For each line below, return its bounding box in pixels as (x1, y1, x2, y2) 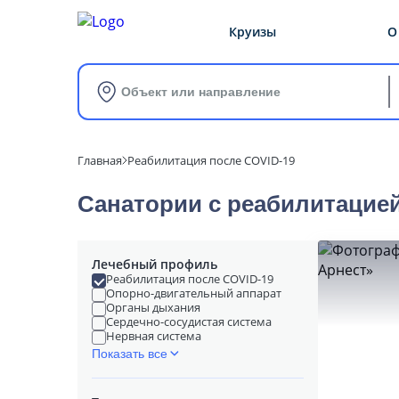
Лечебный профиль (92, 256, 217, 273)
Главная (77, 152, 122, 168)
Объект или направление (121, 85, 281, 99)
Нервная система (106, 328, 201, 344)
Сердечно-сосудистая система (106, 313, 272, 330)
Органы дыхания (106, 299, 200, 315)
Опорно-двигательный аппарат (106, 285, 281, 301)
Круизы (229, 22, 276, 40)
